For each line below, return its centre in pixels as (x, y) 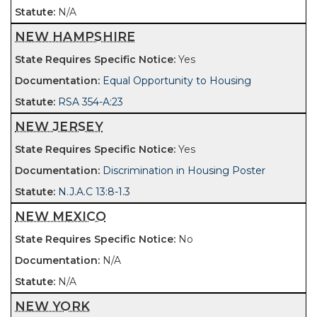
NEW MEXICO (60, 216)
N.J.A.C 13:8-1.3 (94, 192)
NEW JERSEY (59, 126)
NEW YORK (53, 306)
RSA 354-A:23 (91, 102)
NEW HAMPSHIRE (75, 36)
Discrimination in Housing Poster (184, 171)
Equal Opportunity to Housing (177, 81)
